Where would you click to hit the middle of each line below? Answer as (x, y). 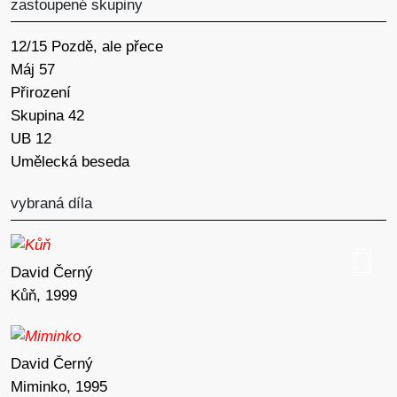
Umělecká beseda (70, 162)
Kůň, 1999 (44, 296)
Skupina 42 (47, 116)
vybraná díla (51, 203)
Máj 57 (33, 70)
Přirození (41, 93)
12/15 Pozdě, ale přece (87, 47)
